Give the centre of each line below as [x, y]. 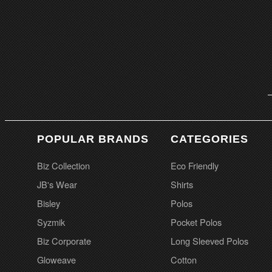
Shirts [182, 184]
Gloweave [56, 259]
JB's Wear [57, 184]
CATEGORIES [209, 139]
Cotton [184, 259]
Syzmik [51, 222]
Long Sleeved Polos [209, 240]
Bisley [49, 203]
